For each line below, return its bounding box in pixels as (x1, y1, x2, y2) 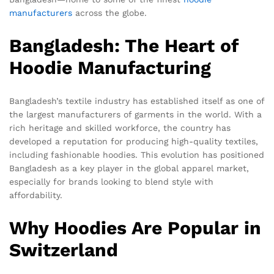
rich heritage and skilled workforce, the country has (9, 122, 231, 133)
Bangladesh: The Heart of (9, 34, 239, 56)
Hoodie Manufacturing (9, 56, 211, 78)
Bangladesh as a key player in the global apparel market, (9, 163, 249, 173)
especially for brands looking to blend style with (9, 176, 213, 187)
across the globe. (72, 8, 147, 18)
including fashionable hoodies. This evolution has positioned (9, 149, 264, 160)
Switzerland (9, 239, 118, 261)
